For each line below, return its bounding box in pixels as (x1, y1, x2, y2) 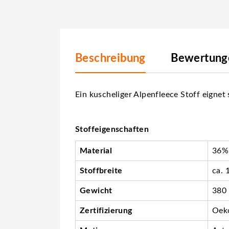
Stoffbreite (80, 166, 123, 175)
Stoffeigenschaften (75, 125, 149, 133)
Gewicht (80, 186, 112, 195)
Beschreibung (75, 52, 146, 64)
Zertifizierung (80, 206, 132, 215)
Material (80, 146, 112, 155)
